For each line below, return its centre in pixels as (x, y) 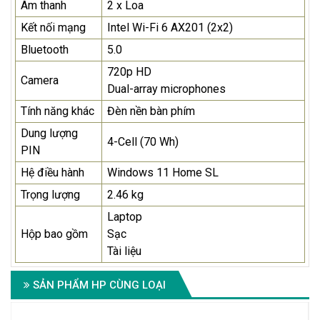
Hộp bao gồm (54, 234)
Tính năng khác (57, 111)
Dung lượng (49, 134)
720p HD (129, 72)
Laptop (125, 217)
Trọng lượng (50, 195)
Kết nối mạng (53, 28)
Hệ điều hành (52, 173)
